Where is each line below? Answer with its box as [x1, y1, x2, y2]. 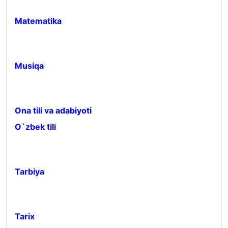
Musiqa [15, 61, 44, 71]
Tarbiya [15, 166, 44, 177]
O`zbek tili [15, 122, 56, 132]
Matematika [15, 16, 62, 26]
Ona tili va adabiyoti [15, 105, 92, 116]
